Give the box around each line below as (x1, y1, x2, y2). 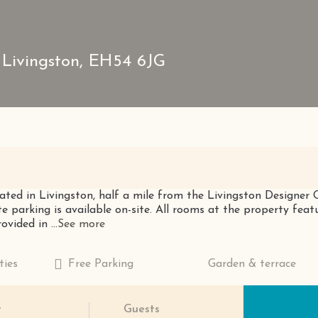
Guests (124, 304, 160, 315)
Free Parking (67, 258, 133, 270)
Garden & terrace (208, 258, 297, 270)
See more (57, 219, 105, 230)
